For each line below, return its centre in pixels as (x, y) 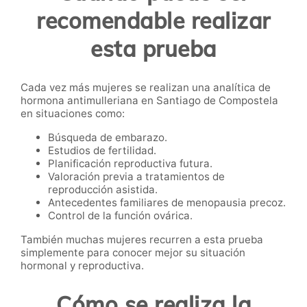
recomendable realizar (153, 20)
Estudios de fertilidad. (102, 151)
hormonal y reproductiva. (82, 266)
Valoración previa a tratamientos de (136, 177)
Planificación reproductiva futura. (130, 164)
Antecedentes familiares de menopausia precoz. (167, 203)
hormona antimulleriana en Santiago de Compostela (149, 101)
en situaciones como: (73, 114)
